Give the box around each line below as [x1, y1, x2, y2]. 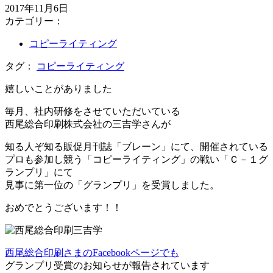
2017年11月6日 [5, 3, 68, 14]
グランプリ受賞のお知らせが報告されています [5, 260, 210, 271]
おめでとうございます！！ [5, 202, 122, 213]
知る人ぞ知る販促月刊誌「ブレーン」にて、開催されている [5, 141, 268, 152]
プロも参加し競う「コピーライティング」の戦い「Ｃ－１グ [5, 154, 268, 165]
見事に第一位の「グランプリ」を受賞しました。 [5, 180, 219, 191]
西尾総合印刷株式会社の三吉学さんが [5, 119, 171, 130]
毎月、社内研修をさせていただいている [5, 106, 180, 117]
